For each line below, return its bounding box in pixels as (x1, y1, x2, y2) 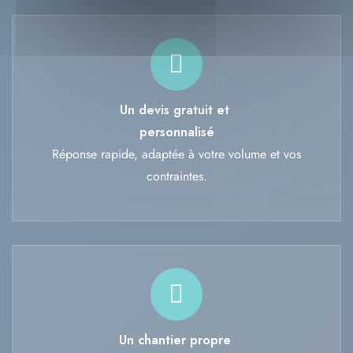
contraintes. (146, 167, 207, 186)
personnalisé (139, 123, 214, 142)
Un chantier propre (118, 331, 235, 350)
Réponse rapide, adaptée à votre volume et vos (52, 145, 301, 164)
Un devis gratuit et (120, 101, 233, 120)
